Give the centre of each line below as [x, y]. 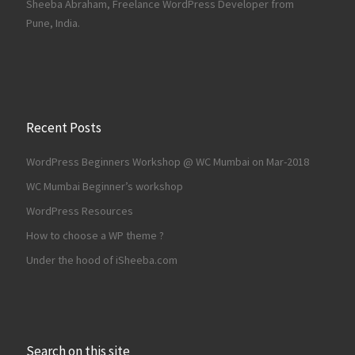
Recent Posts [64, 127]
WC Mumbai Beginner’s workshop [105, 187]
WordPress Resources [80, 211]
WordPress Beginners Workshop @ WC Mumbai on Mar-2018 [168, 162]
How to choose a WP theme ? [95, 236]
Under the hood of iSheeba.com [102, 260]
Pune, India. [53, 23]
